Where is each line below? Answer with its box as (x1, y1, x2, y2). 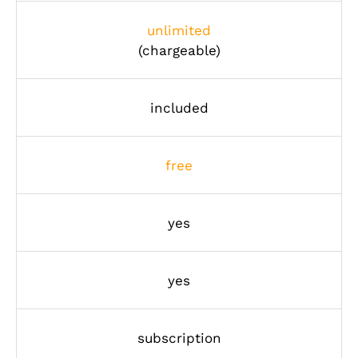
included (149, 100, 209, 117)
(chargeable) (137, 42, 221, 59)
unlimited (147, 22, 211, 39)
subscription (137, 330, 221, 347)
